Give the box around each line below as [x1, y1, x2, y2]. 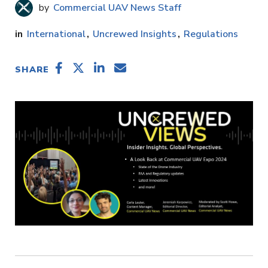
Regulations [184, 27, 238, 41]
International [27, 27, 86, 41]
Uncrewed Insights [93, 27, 176, 41]
